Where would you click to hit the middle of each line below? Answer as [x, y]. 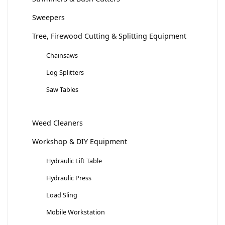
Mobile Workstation [76, 212]
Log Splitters [65, 73]
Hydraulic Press [69, 178]
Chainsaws [62, 55]
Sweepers [48, 18]
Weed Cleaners [58, 123]
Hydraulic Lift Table [74, 161]
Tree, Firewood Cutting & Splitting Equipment [109, 36]
